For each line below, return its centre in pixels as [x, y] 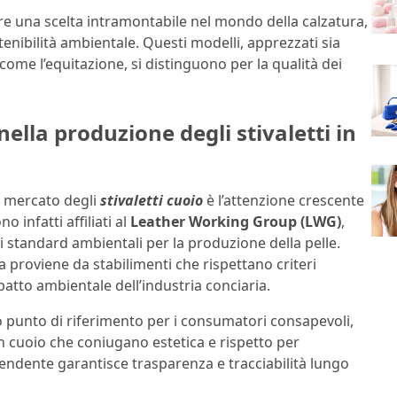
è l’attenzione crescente [284, 200]
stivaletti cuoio [152, 200]
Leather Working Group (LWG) [236, 222]
